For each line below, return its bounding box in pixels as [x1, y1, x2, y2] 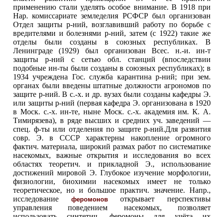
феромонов [71, 196, 108, 203]
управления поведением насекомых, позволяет [13, 203, 211, 212]
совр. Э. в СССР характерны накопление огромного [13, 134, 211, 142]
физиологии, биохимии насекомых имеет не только [13, 177, 211, 186]
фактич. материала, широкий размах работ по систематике [13, 142, 211, 151]
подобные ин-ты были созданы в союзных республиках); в [13, 64, 211, 72]
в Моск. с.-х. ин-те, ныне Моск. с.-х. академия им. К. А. [13, 108, 211, 116]
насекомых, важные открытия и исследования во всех [13, 151, 211, 159]
